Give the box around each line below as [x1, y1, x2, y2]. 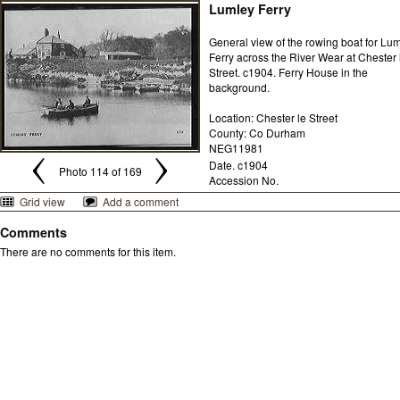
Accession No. [209, 172, 279, 187]
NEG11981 [209, 140, 263, 155]
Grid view [20, 194, 65, 209]
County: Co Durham [209, 125, 305, 140]
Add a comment [103, 194, 179, 209]
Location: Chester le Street [209, 110, 337, 125]
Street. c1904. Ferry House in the [209, 64, 368, 79]
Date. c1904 [209, 157, 268, 172]
